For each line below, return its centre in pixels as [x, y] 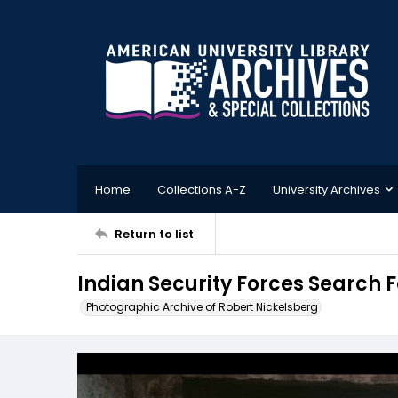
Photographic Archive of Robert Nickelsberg [202, 307]
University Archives [326, 189]
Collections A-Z [202, 189]
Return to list [154, 234]
